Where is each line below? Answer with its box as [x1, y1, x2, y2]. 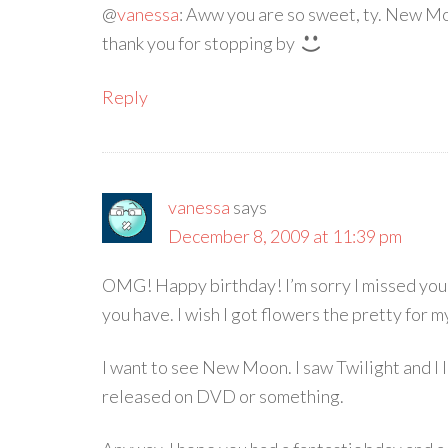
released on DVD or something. [102, 385, 344, 407]
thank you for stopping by [102, 32, 298, 54]
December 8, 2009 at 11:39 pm [168, 225, 402, 247]
